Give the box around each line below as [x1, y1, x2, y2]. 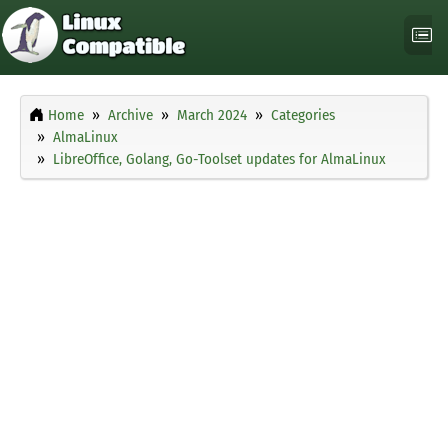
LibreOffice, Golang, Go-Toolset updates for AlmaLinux [53, 150, 386, 169]
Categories [271, 106, 335, 125]
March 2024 [177, 106, 247, 125]
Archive [108, 106, 153, 125]
